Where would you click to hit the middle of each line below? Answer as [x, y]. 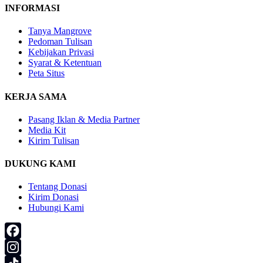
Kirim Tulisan [54, 140]
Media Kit [47, 130]
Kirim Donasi [53, 197]
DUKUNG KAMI [40, 164]
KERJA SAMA [36, 96]
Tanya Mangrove [60, 31]
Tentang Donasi [58, 187]
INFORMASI [32, 8]
